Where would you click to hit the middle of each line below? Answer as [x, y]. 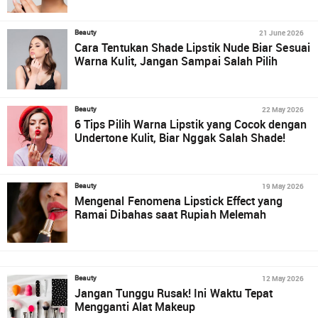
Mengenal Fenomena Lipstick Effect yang [179, 201]
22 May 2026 [283, 109]
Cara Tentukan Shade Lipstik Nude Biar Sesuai [192, 48]
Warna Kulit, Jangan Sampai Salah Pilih [176, 61]
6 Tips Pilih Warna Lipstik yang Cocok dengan [191, 124]
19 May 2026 [283, 186]
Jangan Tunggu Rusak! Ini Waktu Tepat [174, 293]
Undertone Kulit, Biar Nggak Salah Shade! [180, 138]
